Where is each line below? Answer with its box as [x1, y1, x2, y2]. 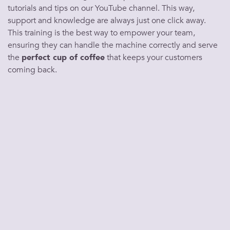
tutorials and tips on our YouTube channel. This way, [8, 3, 195, 14]
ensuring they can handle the [8, 40, 116, 51]
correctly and [147, 40, 198, 51]
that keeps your [105, 52, 165, 63]
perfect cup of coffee [22, 52, 105, 63]
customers [165, 52, 202, 63]
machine [116, 40, 147, 51]
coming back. [8, 64, 57, 75]
